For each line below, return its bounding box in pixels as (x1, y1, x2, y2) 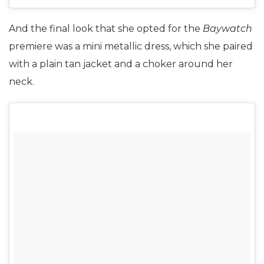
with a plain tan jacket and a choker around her (9, 58, 233, 70)
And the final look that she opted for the (9, 22, 203, 34)
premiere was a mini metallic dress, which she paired (9, 40, 253, 52)
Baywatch (203, 22, 252, 34)
